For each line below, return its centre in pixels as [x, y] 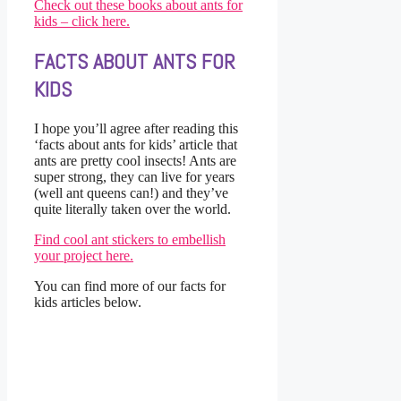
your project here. [84, 255]
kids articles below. [88, 302]
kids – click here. [82, 21]
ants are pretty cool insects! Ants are [135, 160]
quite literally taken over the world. [132, 209]
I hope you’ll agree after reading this [136, 128]
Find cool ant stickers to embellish [130, 239]
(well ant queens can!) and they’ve [131, 192]
